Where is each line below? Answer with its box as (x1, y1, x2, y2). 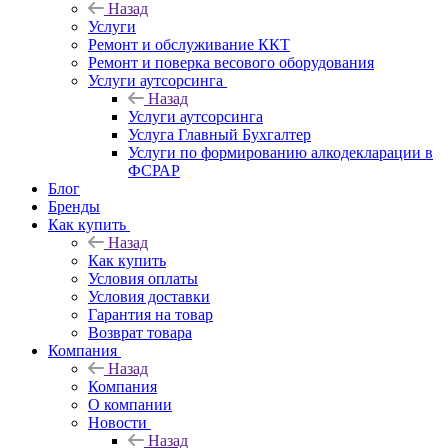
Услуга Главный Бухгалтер (128, 125, 311, 143)
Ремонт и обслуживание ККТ (88, 35, 290, 53)
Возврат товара (88, 323, 192, 341)
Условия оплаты (88, 269, 198, 287)
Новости (88, 413, 147, 431)
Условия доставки (88, 287, 210, 305)
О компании (88, 395, 172, 413)
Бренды (48, 197, 100, 215)
